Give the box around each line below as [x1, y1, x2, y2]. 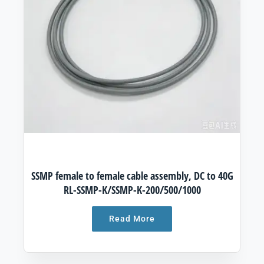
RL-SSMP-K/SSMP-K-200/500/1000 [63, 183, 201, 197]
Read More [109, 214, 155, 224]
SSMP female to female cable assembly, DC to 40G [31, 169, 233, 183]
